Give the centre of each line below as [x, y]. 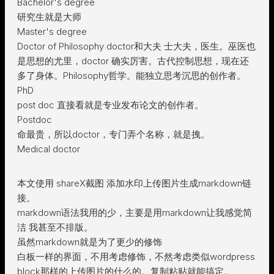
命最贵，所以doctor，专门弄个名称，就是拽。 [113, 134]
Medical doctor [49, 149]
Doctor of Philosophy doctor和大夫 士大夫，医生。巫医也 [136, 46]
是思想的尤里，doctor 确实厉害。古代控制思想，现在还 [133, 61]
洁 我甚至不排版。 [55, 227]
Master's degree [52, 31]
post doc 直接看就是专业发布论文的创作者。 [110, 105]
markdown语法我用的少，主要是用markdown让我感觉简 [135, 213]
